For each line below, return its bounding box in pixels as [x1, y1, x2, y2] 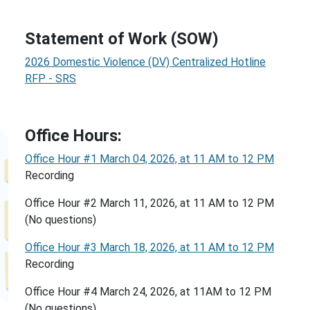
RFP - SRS [25, 72, 76, 85]
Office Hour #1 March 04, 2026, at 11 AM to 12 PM [25, 152, 274, 165]
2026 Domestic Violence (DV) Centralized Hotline [25, 55, 266, 69]
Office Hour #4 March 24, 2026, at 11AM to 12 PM [25, 285, 271, 298]
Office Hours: [25, 126, 126, 145]
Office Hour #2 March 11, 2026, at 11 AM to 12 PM [25, 197, 274, 210]
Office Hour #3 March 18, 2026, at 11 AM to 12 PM [25, 241, 274, 254]
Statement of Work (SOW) [25, 29, 219, 48]
